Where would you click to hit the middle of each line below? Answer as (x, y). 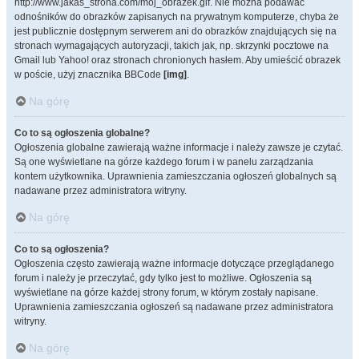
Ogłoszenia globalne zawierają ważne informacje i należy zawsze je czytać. (179, 147)
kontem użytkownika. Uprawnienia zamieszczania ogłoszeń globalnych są (175, 176)
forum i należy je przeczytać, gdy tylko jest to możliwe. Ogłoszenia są (163, 278)
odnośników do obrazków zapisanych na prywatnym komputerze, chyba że (177, 17)
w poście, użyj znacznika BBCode (89, 75)
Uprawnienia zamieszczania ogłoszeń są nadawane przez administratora (174, 307)
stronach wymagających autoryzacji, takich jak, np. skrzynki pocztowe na (171, 46)
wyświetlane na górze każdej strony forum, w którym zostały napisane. (166, 292)
